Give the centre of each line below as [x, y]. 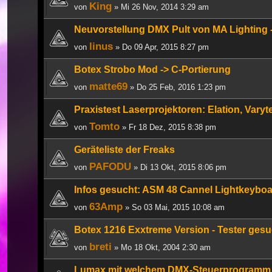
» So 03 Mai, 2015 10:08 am [174, 207]
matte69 [108, 86]
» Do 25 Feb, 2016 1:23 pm [177, 87]
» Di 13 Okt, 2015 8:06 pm [179, 167]
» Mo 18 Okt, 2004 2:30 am [161, 247]
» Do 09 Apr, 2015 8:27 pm [161, 47]
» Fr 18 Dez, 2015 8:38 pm [168, 127]
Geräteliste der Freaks [124, 149]
